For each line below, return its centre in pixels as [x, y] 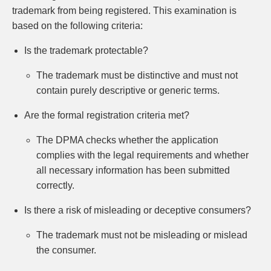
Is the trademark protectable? [86, 51]
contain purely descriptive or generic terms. [128, 90]
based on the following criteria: [77, 26]
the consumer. [67, 250]
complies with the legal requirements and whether [142, 155]
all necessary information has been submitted [133, 170]
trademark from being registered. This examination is [124, 11]
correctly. [55, 185]
